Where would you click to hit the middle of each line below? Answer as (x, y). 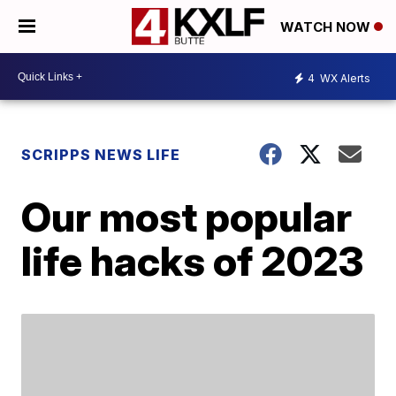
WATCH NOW (327, 27)
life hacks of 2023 (193, 261)
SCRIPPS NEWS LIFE (101, 155)
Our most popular (187, 217)
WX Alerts (344, 78)
